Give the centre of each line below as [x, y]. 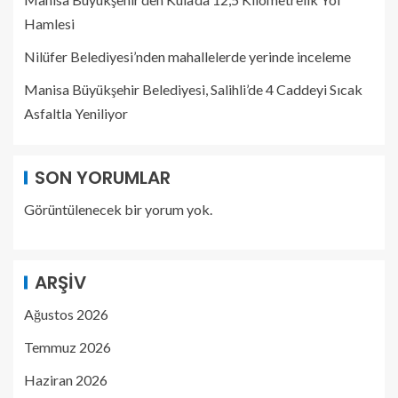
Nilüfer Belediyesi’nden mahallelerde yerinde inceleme [187, 56]
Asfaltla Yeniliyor [76, 113]
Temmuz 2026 [68, 346]
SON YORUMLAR [103, 177]
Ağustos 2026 [66, 314]
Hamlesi [49, 23]
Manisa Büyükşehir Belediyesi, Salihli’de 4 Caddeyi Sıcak [193, 89]
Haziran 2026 [66, 379]
